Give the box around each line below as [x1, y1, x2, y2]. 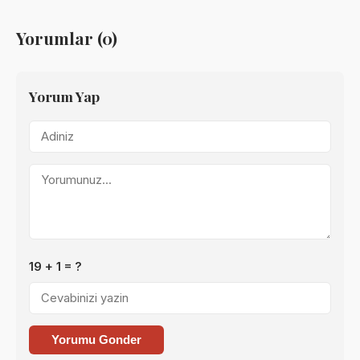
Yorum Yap [29, 87, 100, 106]
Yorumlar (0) [16, 27, 117, 50]
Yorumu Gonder [51, 333, 141, 347]
